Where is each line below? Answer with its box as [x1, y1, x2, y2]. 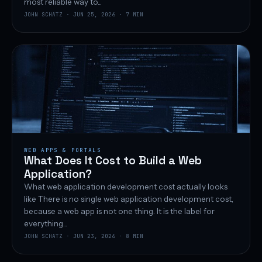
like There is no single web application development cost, [24, 194, 233, 204]
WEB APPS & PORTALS [24, 146, 101, 154]
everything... [24, 219, 67, 229]
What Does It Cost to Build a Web [24, 153, 202, 168]
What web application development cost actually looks [24, 182, 227, 192]
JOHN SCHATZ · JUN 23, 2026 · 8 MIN [24, 232, 143, 240]
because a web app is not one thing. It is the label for [24, 206, 215, 216]
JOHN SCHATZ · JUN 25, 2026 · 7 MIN [24, 11, 143, 19]
